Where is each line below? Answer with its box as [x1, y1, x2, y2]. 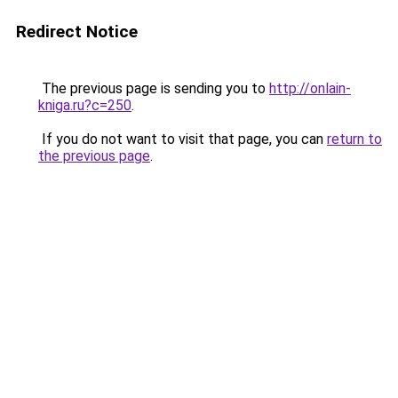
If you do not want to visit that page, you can [38, 131, 327, 147]
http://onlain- [269, 80, 351, 97]
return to [327, 131, 382, 147]
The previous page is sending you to [38, 80, 269, 97]
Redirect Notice [16, 21, 138, 42]
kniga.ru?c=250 [38, 97, 131, 114]
